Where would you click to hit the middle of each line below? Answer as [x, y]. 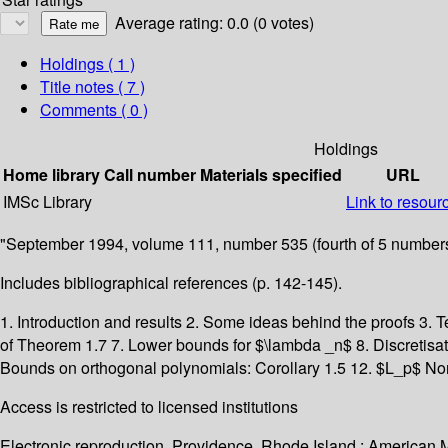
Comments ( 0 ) [94, 110]
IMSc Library [47, 202]
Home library [51, 175]
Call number [150, 175]
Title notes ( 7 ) [92, 87]
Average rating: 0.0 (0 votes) [214, 23]
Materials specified [271, 175]
